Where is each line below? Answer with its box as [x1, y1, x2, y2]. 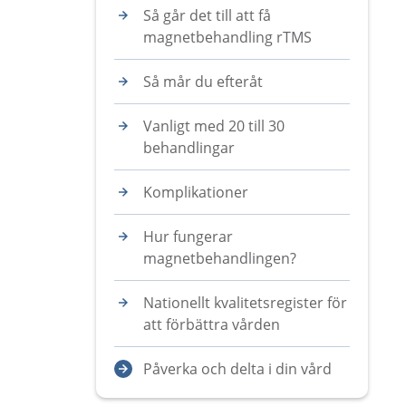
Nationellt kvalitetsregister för [143, 293, 347, 313]
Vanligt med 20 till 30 [143, 116, 285, 136]
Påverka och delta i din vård [143, 359, 332, 379]
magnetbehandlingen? [143, 248, 296, 268]
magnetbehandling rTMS [143, 27, 312, 47]
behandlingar [143, 138, 235, 158]
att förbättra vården [143, 314, 280, 334]
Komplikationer [143, 182, 248, 202]
